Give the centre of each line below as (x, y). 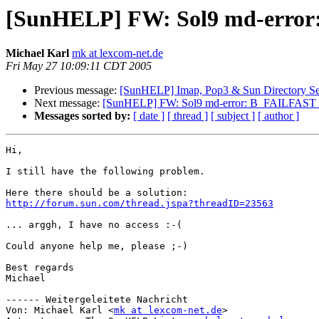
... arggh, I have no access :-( (94, 225)
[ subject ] (233, 116)
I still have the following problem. (105, 172)
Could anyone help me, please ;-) (97, 246)
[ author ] (278, 116)
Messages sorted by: (82, 116)
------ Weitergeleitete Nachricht (97, 300)
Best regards (43, 268)
